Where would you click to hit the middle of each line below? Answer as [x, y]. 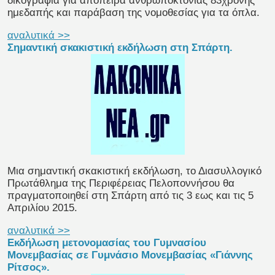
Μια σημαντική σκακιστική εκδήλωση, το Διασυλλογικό [134, 171]
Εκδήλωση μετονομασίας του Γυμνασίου [107, 243]
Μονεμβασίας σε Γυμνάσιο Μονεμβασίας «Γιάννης [130, 255]
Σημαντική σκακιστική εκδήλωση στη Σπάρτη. [120, 48]
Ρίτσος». [29, 268]
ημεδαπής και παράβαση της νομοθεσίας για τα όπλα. [134, 13]
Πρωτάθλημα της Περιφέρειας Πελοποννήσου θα [121, 184]
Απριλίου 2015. [42, 208]
